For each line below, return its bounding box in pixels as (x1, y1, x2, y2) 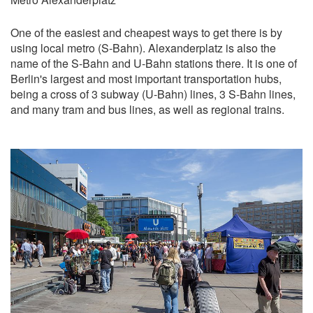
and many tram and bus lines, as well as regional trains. (10, 101, 284, 117)
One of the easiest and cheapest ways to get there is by (10, 24, 282, 41)
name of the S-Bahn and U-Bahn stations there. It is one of (10, 54, 297, 71)
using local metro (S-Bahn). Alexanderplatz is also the (10, 39, 276, 56)
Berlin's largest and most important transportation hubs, (10, 70, 282, 87)
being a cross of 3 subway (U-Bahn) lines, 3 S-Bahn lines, (10, 85, 296, 102)
